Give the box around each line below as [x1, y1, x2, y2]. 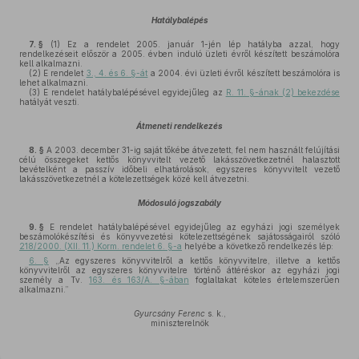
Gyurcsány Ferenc [133, 309, 205, 318]
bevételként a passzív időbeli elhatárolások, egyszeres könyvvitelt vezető [19, 164, 340, 174]
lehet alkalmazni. [19, 78, 88, 87]
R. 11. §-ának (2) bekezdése [225, 87, 341, 97]
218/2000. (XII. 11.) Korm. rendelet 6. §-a [19, 241, 182, 251]
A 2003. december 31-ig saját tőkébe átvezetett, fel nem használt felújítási [44, 145, 340, 155]
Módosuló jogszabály [138, 198, 221, 208]
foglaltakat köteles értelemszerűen [188, 275, 341, 284]
